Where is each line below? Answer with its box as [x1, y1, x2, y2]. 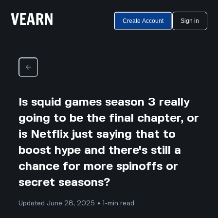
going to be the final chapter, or [18, 112, 200, 124]
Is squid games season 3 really [18, 96, 190, 108]
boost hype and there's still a [18, 145, 182, 156]
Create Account [122, 18, 163, 24]
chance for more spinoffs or [18, 161, 179, 172]
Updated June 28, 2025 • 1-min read [18, 200, 135, 207]
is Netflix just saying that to [18, 128, 176, 140]
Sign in [180, 18, 199, 24]
